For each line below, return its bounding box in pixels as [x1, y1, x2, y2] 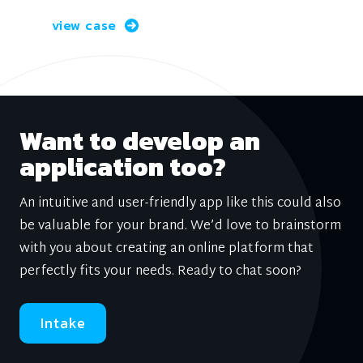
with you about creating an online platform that [19, 237, 314, 261]
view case [52, 15, 117, 35]
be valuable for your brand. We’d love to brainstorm [19, 214, 341, 238]
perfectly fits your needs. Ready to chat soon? [19, 259, 301, 284]
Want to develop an [19, 121, 260, 160]
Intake [41, 311, 86, 334]
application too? [19, 147, 226, 186]
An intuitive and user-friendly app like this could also [19, 191, 341, 216]
